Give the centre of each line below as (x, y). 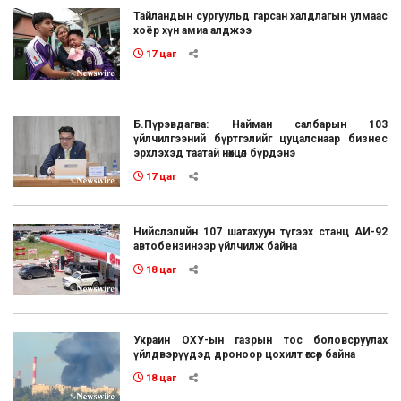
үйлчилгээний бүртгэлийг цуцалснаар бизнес (260, 138)
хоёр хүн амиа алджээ (193, 30)
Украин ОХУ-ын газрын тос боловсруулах (260, 340)
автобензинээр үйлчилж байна (216, 247)
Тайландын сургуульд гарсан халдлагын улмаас (260, 16)
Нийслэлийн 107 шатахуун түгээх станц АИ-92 (260, 232)
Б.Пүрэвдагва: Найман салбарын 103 (260, 124)
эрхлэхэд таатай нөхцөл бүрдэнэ (215, 153)
